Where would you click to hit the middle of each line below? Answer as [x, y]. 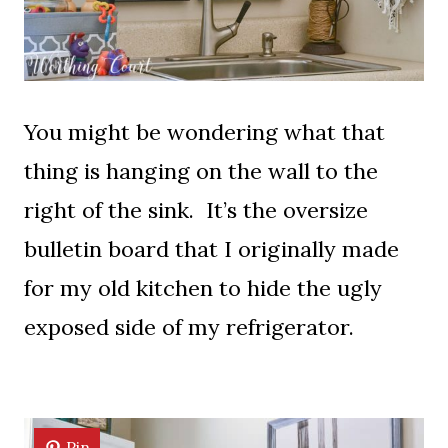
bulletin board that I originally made [211, 248]
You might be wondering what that [204, 131]
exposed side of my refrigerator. [189, 326]
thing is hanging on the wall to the [201, 170]
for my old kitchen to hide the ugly [203, 287]
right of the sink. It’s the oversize [196, 209]
